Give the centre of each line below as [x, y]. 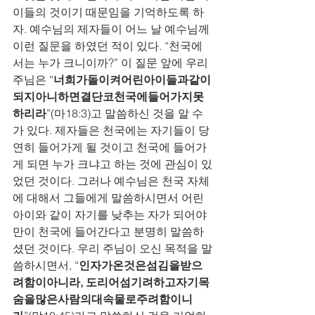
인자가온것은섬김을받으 [141, 265]
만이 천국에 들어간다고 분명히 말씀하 [108, 231]
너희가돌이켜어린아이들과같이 [132, 79]
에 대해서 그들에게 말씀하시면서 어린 [110, 198]
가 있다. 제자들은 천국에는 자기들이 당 [111, 130]
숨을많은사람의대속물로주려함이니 [103, 299]
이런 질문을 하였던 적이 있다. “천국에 [108, 46]
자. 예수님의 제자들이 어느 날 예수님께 [112, 29]
